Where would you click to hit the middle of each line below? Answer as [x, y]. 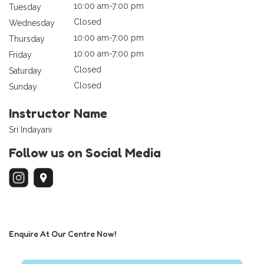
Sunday [23, 87]
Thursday [27, 39]
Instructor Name [58, 113]
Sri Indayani [30, 130]
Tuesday [25, 7]
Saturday [25, 71]
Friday [20, 55]
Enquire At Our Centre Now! [62, 234]
